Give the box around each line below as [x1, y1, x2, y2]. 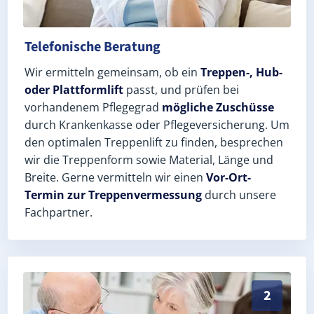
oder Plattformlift [25, 81, 123, 97]
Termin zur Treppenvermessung [25, 186, 202, 203]
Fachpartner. [25, 204, 93, 220]
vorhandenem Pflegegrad [25, 99, 162, 115]
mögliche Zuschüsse [162, 99, 274, 115]
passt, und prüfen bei [123, 81, 239, 97]
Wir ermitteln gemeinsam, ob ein [25, 64, 200, 80]
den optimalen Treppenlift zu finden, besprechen [25, 134, 283, 150]
